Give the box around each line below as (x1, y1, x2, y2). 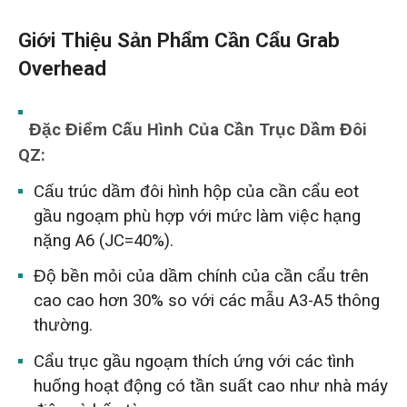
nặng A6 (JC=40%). (34, 227, 174, 253)
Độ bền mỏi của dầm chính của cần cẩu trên (34, 263, 370, 290)
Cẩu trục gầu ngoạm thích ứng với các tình (34, 348, 355, 374)
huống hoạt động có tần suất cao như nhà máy (34, 372, 389, 399)
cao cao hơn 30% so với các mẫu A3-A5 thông (34, 288, 381, 314)
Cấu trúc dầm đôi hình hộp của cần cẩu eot (34, 178, 360, 204)
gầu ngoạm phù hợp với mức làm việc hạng (34, 203, 362, 229)
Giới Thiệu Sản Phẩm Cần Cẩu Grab (17, 26, 340, 56)
